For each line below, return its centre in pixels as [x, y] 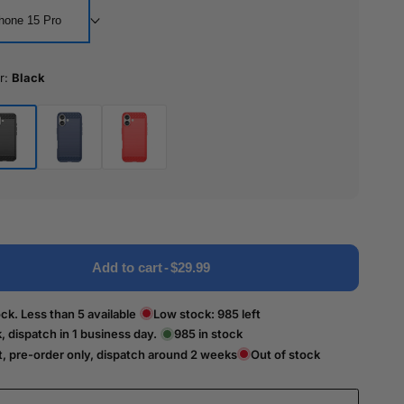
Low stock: [186, 313]
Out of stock [286, 354]
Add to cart [128, 267]
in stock [220, 334]
